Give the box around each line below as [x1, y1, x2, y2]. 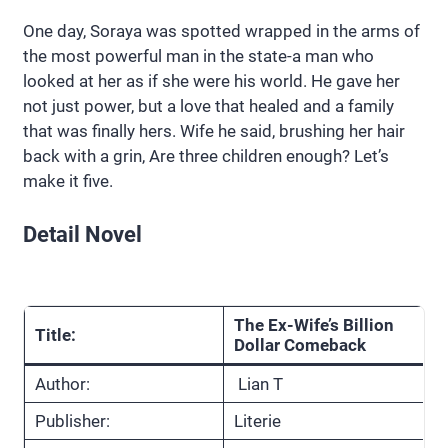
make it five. [23, 171, 113, 192]
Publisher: [35, 410, 110, 431]
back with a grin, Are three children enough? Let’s [23, 146, 389, 167]
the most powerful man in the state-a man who [23, 46, 374, 67]
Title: [35, 324, 76, 345]
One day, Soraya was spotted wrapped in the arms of [23, 21, 420, 42]
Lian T [234, 373, 283, 394]
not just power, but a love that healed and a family [23, 96, 394, 117]
